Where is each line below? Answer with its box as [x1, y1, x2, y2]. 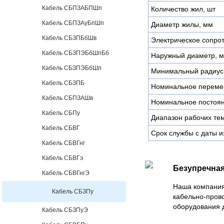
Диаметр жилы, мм [151, 20, 213, 28]
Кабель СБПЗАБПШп [42, 4, 102, 11]
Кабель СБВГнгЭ [42, 169, 89, 176]
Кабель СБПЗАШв [42, 94, 93, 101]
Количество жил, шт [151, 5, 215, 13]
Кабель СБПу [42, 109, 80, 116]
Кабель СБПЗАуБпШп [42, 19, 104, 26]
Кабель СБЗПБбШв [42, 34, 96, 41]
